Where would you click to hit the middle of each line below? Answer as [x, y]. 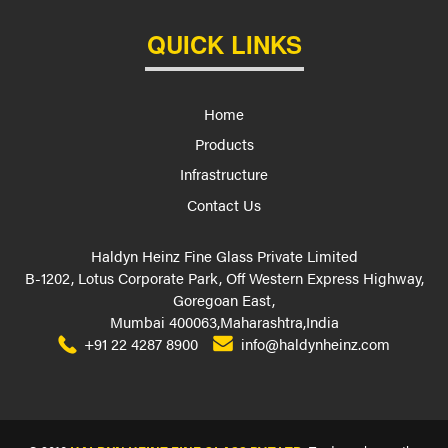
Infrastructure [224, 174]
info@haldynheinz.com [315, 343]
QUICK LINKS [224, 43]
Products [224, 143]
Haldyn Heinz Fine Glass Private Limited [224, 255]
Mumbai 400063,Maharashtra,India [224, 321]
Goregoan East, [224, 299]
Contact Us [224, 204]
